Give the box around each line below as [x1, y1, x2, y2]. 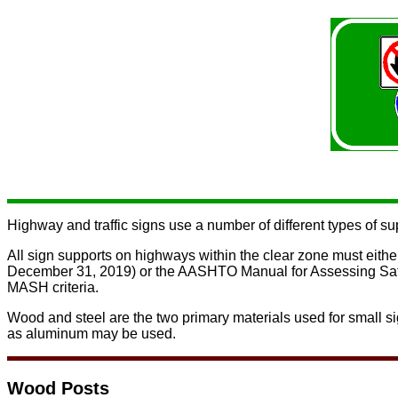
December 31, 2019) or [7, 264, 155, 280]
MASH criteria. [7, 280, 99, 296]
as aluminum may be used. [7, 326, 176, 342]
